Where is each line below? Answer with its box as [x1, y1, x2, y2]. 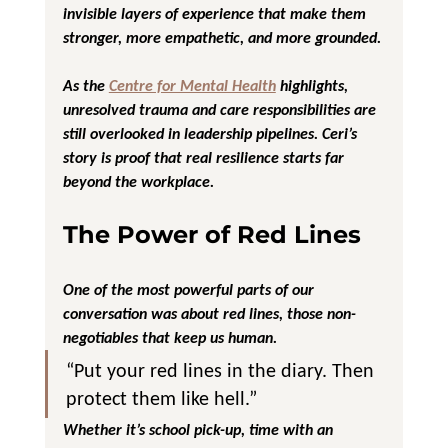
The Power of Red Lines [62, 219, 361, 249]
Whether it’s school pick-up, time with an [62, 419, 337, 439]
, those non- [278, 303, 356, 323]
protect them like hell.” [65, 385, 257, 410]
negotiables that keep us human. [62, 327, 277, 347]
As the [62, 75, 109, 95]
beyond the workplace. [62, 171, 214, 191]
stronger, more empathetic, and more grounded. [62, 27, 381, 47]
